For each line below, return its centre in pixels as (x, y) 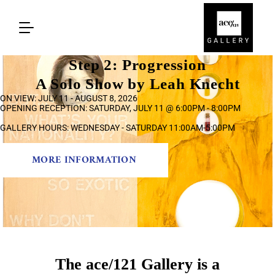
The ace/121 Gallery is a (137, 264)
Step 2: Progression (137, 65)
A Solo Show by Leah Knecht (137, 84)
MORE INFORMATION (84, 160)
